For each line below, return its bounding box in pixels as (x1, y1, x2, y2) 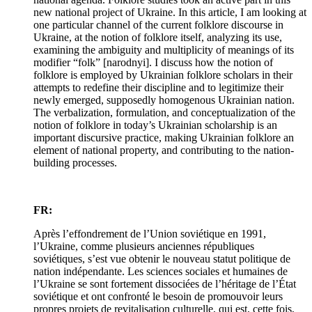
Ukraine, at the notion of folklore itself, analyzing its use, (33, 31, 282, 44)
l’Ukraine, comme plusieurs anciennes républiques (33, 240, 254, 253)
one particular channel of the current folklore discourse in (33, 19, 283, 31)
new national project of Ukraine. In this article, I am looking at (33, 6, 306, 19)
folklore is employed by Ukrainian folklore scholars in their (33, 69, 292, 81)
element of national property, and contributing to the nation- (33, 144, 294, 157)
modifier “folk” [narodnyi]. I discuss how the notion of (33, 56, 273, 69)
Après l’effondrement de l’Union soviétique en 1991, (33, 228, 266, 240)
